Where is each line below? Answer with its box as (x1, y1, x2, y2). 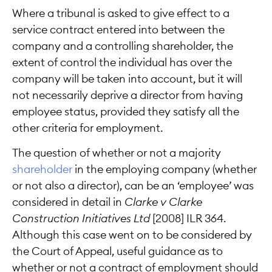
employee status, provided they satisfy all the (12, 106, 239, 117)
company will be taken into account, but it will (12, 73, 242, 84)
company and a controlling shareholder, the (12, 40, 233, 52)
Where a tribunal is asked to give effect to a (12, 7, 229, 19)
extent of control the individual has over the (12, 56, 232, 68)
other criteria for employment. (12, 122, 163, 134)
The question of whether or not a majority (12, 148, 221, 159)
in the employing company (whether (72, 164, 257, 175)
